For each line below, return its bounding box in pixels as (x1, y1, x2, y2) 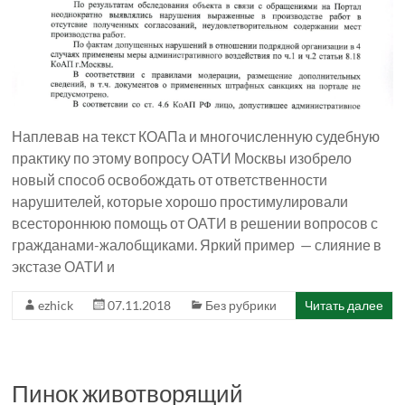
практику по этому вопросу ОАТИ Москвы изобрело (12, 149, 353, 167)
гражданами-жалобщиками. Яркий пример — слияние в (12, 236, 382, 254)
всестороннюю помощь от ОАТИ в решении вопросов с (12, 214, 379, 232)
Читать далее (304, 297, 383, 314)
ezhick (38, 297, 74, 314)
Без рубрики (205, 297, 278, 314)
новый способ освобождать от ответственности (12, 171, 328, 189)
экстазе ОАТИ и (12, 258, 116, 276)
